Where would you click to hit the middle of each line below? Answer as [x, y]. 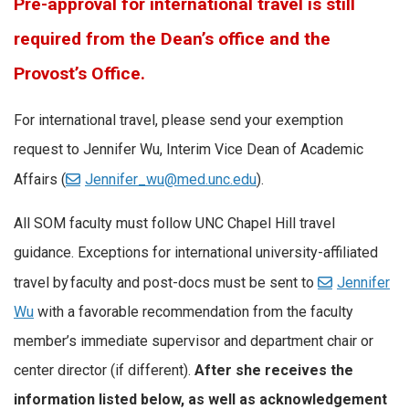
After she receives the [274, 370]
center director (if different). [104, 370]
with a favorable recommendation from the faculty [194, 311]
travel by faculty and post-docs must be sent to [166, 282]
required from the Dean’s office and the [172, 39]
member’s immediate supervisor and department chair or [194, 341]
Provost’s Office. [79, 74]
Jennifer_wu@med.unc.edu [171, 179]
